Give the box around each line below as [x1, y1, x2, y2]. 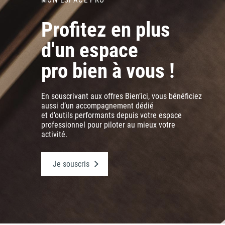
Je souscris [53, 159, 89, 169]
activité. [41, 129, 67, 139]
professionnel [41, 120, 87, 130]
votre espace [140, 110, 182, 120]
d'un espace [41, 38, 138, 62]
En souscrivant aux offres [41, 91, 125, 101]
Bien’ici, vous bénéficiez [125, 91, 202, 101]
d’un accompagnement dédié [60, 100, 154, 110]
